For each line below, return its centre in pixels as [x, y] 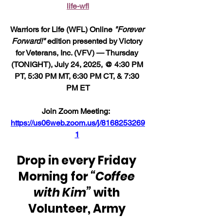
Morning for [54, 176]
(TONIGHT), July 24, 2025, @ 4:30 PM [78, 64]
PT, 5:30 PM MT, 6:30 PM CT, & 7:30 [78, 76]
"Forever [130, 29]
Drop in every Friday [78, 160]
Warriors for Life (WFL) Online [62, 29]
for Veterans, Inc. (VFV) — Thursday [78, 53]
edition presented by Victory [95, 41]
